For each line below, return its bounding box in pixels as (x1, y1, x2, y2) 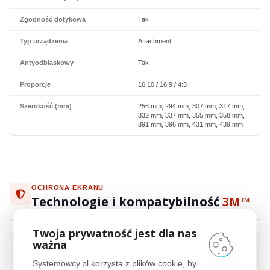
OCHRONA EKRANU (31, 184, 104, 191)
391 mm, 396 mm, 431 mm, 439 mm (138, 121, 243, 128)
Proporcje (20, 81, 51, 88)
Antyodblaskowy (20, 59, 74, 66)
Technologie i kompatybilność (31, 193, 222, 210)
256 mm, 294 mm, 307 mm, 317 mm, (138, 102, 245, 110)
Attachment (138, 37, 171, 45)
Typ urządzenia (20, 37, 68, 45)
